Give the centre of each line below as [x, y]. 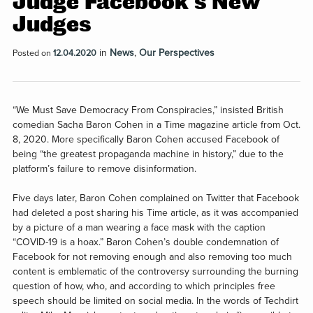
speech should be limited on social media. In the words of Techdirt [155, 301]
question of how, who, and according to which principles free [144, 286]
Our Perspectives [176, 53]
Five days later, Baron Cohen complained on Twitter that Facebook [155, 198]
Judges [51, 25]
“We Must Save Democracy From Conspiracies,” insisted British [148, 110]
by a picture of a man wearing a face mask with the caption [139, 228]
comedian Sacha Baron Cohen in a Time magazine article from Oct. [156, 125]
